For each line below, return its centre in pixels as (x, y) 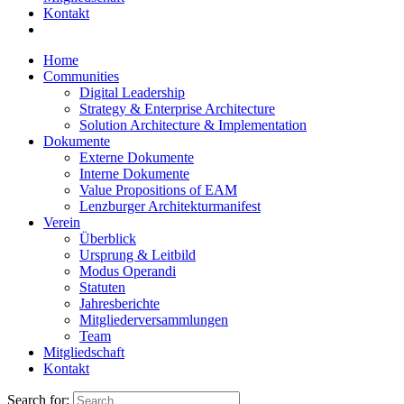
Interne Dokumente (134, 174)
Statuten (102, 287)
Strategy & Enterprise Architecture (177, 109)
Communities (81, 76)
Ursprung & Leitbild (138, 255)
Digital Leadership (132, 92)
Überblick (108, 239)
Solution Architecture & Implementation (193, 125)
